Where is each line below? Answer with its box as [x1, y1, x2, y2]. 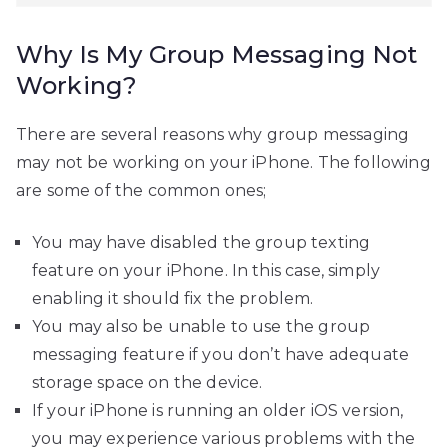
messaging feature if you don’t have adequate [32, 345, 410, 364]
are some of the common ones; [16, 181, 267, 200]
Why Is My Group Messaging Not [16, 40, 418, 69]
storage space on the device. [32, 373, 263, 392]
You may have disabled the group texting [32, 233, 371, 252]
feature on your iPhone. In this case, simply [32, 261, 381, 280]
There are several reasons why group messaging [16, 125, 410, 144]
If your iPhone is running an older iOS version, [32, 401, 404, 420]
